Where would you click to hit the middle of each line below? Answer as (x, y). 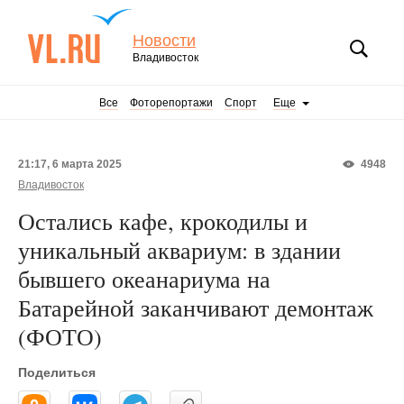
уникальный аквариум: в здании (179, 250)
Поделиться (57, 372)
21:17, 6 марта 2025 (70, 164)
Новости (164, 41)
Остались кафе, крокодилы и (163, 221)
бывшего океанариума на (144, 279)
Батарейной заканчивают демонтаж (196, 308)
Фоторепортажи (171, 103)
